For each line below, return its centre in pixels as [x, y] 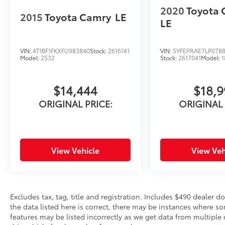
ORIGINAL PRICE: [75, 104]
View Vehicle [76, 150]
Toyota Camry [78, 16]
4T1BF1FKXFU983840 [61, 51]
